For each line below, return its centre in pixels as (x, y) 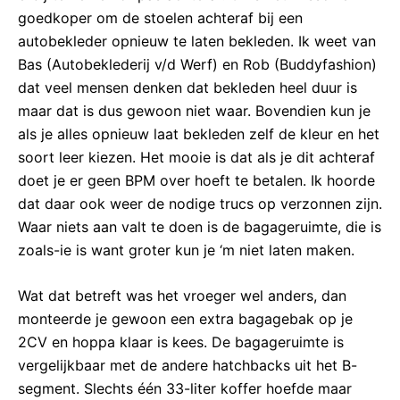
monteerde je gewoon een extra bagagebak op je (185, 319)
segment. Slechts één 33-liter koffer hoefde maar (185, 389)
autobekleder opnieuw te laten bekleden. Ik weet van (197, 41)
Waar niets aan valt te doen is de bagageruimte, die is (200, 226)
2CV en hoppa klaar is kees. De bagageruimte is (181, 342)
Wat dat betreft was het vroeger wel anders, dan (182, 296)
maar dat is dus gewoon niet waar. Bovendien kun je (194, 110)
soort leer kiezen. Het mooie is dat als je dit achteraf (196, 157)
